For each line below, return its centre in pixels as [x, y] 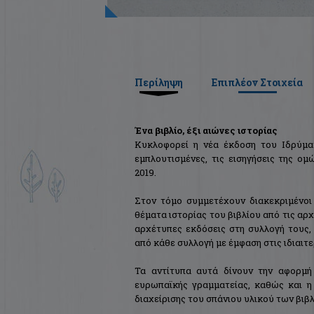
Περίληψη [159, 83]
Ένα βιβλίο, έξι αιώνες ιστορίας [206, 131]
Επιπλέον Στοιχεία [257, 83]
